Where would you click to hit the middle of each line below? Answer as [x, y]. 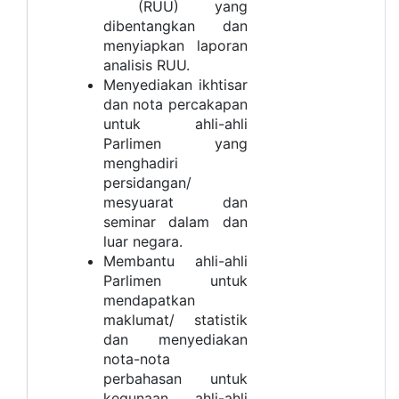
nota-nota [137, 358]
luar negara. [143, 241]
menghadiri [141, 163]
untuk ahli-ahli [175, 123]
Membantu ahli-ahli [175, 261]
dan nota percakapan [175, 104]
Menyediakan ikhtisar [175, 84]
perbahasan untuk [175, 378]
